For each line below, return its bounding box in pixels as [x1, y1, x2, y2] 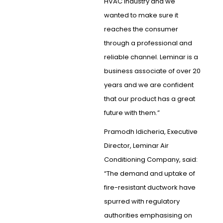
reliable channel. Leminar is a [104, 52, 198, 62]
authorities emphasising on [104, 211, 192, 221]
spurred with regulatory [104, 197, 180, 207]
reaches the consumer [104, 24, 178, 34]
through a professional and [104, 38, 192, 48]
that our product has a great [104, 94, 195, 104]
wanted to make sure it [104, 10, 178, 20]
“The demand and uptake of [104, 169, 195, 179]
